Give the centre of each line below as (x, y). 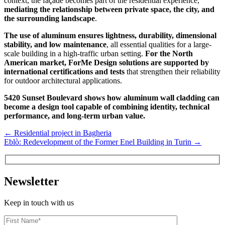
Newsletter (32, 181)
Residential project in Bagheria (63, 133)
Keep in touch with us (39, 202)
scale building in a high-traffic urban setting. (75, 54)
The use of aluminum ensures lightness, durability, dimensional (110, 36)
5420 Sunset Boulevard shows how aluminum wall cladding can (112, 98)
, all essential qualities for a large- (159, 45)
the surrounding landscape (49, 19)
